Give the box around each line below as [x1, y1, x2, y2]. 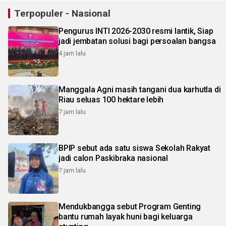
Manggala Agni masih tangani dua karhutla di [59, 84, 221, 94]
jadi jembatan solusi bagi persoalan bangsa [59, 36, 216, 46]
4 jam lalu [59, 49, 86, 57]
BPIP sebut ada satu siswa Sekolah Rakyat [59, 143, 210, 153]
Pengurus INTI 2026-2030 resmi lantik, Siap [59, 26, 213, 36]
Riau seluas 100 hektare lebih [59, 94, 164, 104]
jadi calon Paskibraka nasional [59, 153, 168, 163]
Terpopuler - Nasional [14, 7, 110, 19]
